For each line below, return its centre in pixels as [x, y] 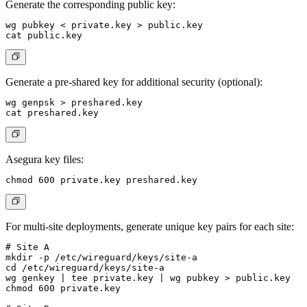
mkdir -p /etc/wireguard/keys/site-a [101, 258]
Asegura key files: [45, 160]
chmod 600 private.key [63, 288]
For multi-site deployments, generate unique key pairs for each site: [150, 227]
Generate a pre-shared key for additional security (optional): [134, 82]
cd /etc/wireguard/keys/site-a [85, 268]
